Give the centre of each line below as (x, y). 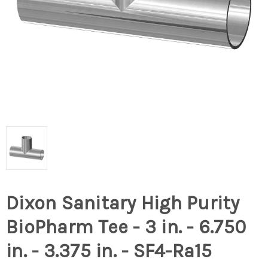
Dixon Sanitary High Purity (123, 203)
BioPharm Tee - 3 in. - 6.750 (126, 227)
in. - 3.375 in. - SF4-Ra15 (109, 251)
